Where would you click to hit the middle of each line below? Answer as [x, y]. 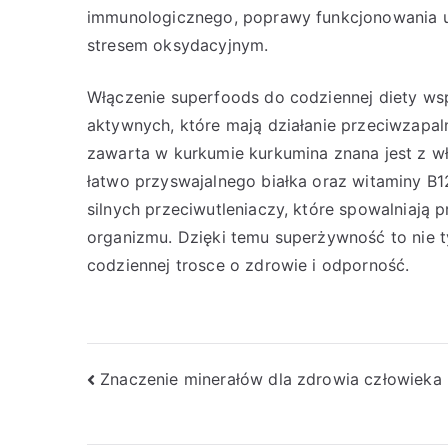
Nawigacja [166, 383]
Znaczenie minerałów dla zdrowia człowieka [271, 378]
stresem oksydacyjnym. [178, 45]
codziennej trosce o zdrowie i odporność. [248, 265]
